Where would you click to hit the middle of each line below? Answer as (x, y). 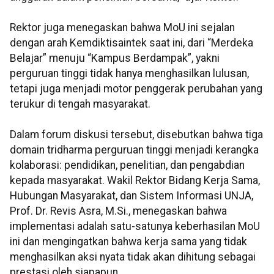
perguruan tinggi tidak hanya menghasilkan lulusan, (129, 74)
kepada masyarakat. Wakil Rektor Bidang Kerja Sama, (135, 181)
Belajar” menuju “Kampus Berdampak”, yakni (115, 58)
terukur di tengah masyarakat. (80, 104)
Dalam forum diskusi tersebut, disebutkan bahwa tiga (136, 135)
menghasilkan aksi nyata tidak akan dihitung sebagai (133, 257)
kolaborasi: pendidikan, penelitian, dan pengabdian (127, 165)
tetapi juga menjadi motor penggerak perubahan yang (136, 89)
